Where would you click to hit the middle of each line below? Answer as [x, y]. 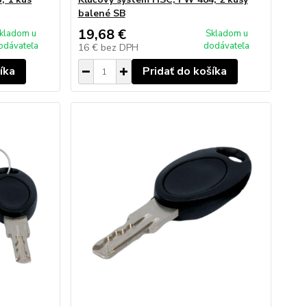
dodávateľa [227, 46]
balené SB [101, 13]
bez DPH [119, 48]
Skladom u [226, 34]
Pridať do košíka [184, 71]
